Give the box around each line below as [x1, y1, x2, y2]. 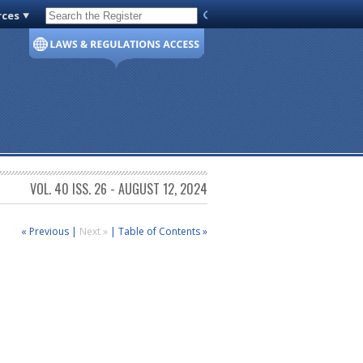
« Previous [21, 224, 69, 238]
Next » [79, 224, 110, 238]
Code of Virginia [52, 11, 130, 26]
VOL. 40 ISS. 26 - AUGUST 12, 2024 [30, 179, 207, 199]
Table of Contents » [118, 224, 207, 238]
